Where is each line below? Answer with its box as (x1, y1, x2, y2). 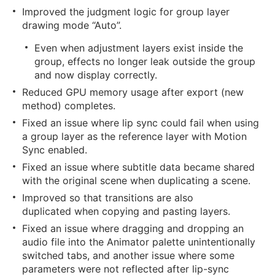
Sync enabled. (22, 144, 87, 156)
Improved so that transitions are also (22, 192, 193, 204)
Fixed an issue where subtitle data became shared (22, 161, 255, 173)
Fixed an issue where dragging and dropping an (22, 222, 244, 234)
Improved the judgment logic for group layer (22, 6, 230, 18)
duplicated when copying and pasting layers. (22, 205, 230, 217)
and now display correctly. (34, 69, 157, 81)
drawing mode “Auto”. (22, 19, 122, 31)
